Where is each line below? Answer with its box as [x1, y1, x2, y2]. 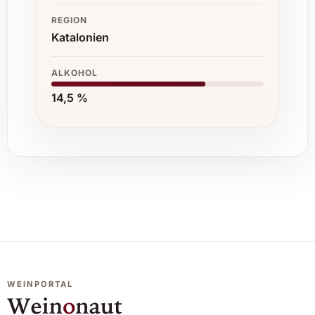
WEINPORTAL [6, 278, 73, 289]
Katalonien [51, 30, 110, 45]
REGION [51, 15, 87, 26]
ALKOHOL [51, 67, 98, 78]
